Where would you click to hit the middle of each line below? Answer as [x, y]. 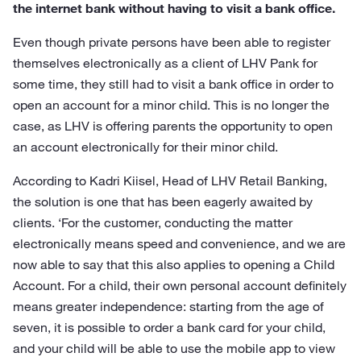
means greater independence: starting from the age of [168, 306]
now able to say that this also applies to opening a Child [174, 264]
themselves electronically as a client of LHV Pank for [165, 63]
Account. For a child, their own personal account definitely [180, 285]
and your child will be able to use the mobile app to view [174, 348]
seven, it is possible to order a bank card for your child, [169, 327]
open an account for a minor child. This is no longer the [171, 105]
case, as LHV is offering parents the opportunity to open [173, 126]
